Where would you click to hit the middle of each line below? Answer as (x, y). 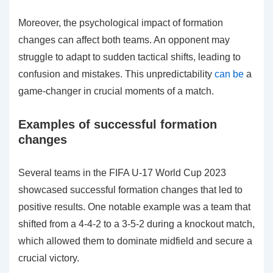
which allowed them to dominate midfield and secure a (135, 241)
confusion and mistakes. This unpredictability (116, 74)
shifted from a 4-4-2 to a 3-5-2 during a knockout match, (136, 224)
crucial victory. (49, 258)
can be (229, 74)
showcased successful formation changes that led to (130, 190)
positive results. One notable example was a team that (134, 207)
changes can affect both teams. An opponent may (124, 40)
